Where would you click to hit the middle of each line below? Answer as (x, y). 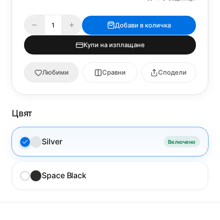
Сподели (173, 72)
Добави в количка (143, 25)
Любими (55, 72)
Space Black (64, 175)
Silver (52, 141)
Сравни (114, 72)
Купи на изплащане (114, 45)
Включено (182, 142)
